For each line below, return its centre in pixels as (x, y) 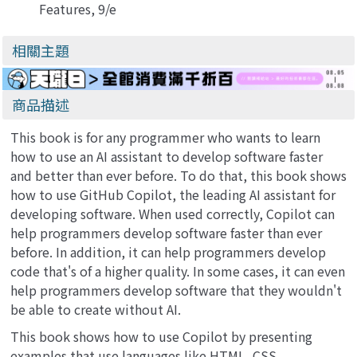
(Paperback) (74, 26)
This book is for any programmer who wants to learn (165, 137)
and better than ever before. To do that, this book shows (178, 175)
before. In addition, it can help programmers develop (168, 251)
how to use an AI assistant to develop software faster (167, 156)
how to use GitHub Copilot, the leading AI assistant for (173, 194)
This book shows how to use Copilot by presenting (161, 336)
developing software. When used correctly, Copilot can (173, 213)
